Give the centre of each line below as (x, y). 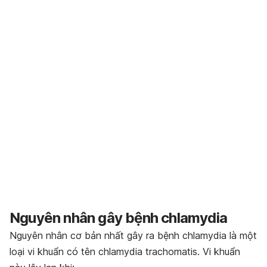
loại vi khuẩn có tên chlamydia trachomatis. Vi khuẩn (125, 252)
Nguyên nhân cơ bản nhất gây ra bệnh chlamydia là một (133, 236)
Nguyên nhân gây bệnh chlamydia (118, 218)
